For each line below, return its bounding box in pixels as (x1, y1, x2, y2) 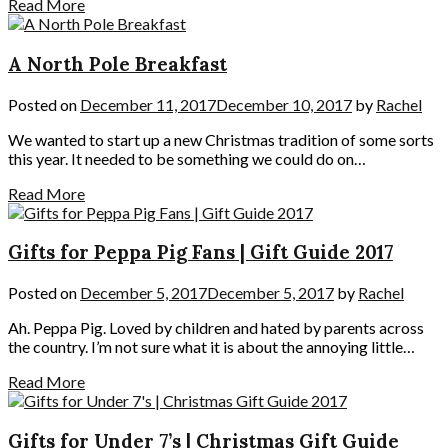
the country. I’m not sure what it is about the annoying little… (8, 337, 415, 357)
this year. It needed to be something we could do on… (8, 148, 366, 168)
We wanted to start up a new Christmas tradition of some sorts (8, 129, 434, 149)
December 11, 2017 (80, 94, 216, 114)
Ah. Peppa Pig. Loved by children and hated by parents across (8, 318, 424, 338)
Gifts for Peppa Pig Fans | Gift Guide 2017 (8, 240, 393, 265)
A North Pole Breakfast (8, 52, 227, 77)
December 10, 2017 (216, 94, 352, 114)
